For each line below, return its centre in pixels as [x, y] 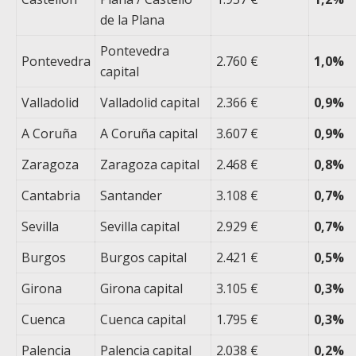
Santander [132, 196]
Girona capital [142, 289]
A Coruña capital [149, 134]
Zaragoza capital [150, 165]
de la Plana [133, 20]
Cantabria [51, 196]
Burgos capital [144, 258]
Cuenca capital [143, 320]
